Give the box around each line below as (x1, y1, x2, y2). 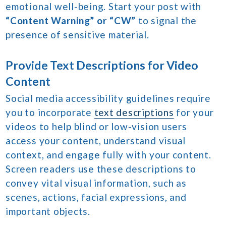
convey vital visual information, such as (6, 177, 187, 189)
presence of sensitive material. (6, 29, 149, 41)
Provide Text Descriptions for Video (6, 58, 199, 73)
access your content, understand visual (6, 135, 186, 147)
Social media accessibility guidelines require (6, 92, 211, 104)
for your (174, 106, 214, 119)
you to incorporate (6, 106, 94, 119)
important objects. (6, 205, 90, 217)
